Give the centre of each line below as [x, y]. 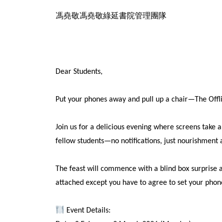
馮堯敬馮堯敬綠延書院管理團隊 [111, 17]
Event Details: [88, 211]
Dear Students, [79, 72]
